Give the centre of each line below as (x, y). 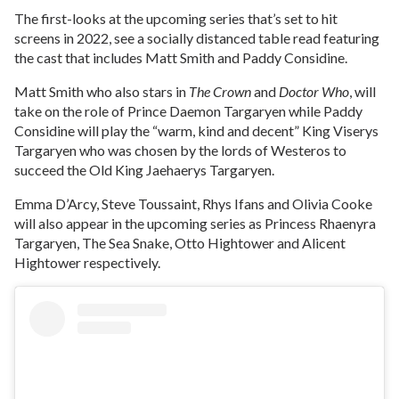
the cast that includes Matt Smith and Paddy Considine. (181, 57)
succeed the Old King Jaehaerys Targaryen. (144, 170)
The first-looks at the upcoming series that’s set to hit (176, 18)
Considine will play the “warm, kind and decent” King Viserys (196, 130)
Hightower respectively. (87, 262)
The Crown (221, 91)
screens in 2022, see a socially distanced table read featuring (197, 38)
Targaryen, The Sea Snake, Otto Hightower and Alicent (180, 243)
